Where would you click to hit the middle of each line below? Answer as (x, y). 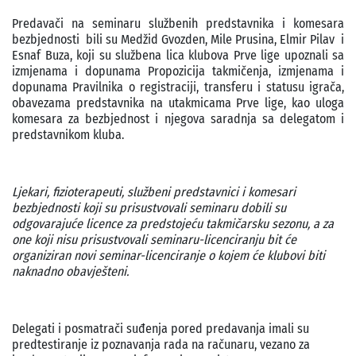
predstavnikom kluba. (68, 135)
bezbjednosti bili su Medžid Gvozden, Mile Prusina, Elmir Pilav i (178, 39)
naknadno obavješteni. (70, 271)
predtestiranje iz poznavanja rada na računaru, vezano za (161, 344)
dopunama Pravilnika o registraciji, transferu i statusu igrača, (178, 87)
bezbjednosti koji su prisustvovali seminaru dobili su (149, 208)
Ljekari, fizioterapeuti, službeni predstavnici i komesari (154, 192)
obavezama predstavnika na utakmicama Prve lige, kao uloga (178, 103)
